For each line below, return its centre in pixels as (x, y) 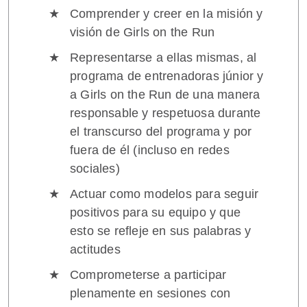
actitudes (95, 249)
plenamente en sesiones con (150, 293)
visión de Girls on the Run (143, 32)
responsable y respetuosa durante (165, 113)
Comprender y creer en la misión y (167, 14)
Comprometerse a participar (148, 275)
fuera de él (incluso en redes (150, 150)
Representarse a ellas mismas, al (163, 58)
